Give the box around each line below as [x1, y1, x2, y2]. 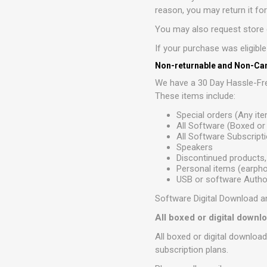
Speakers [176, 141, 213, 153]
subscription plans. [155, 244, 231, 255]
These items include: [155, 90, 236, 101]
